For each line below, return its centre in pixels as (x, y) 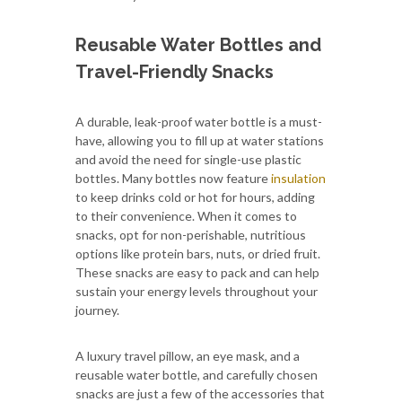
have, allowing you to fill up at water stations (200, 140)
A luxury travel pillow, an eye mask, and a (188, 355)
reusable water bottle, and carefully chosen (197, 374)
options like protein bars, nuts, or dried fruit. (198, 253)
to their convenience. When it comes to (186, 215)
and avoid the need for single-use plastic (188, 159)
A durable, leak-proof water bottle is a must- (199, 121)
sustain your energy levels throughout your (197, 291)
